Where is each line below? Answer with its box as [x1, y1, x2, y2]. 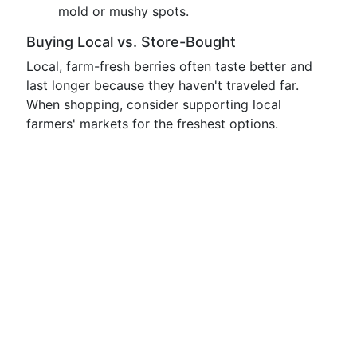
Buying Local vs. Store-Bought [26, 33, 236, 50]
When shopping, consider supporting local [26, 96, 281, 112]
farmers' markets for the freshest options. [26, 116, 278, 131]
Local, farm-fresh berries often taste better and [26, 58, 312, 74]
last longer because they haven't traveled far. [26, 77, 299, 93]
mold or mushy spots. [58, 3, 189, 19]
